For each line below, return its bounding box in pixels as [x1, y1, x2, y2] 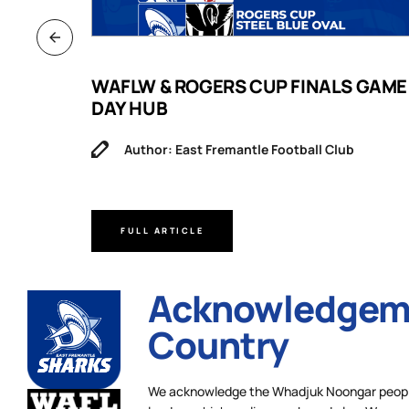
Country [148, 319, 288, 370]
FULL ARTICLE [121, 225, 204, 237]
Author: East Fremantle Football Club [124, 140, 354, 158]
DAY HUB [91, 95, 168, 121]
